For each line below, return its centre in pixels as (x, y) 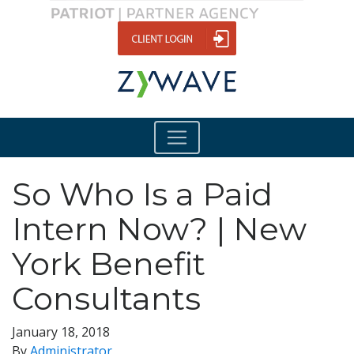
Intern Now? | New (159, 228)
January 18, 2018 (61, 331)
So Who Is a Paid (142, 194)
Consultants (106, 298)
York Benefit (109, 263)
